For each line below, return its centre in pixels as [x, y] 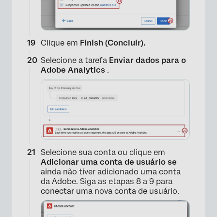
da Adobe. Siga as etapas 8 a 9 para [107, 182]
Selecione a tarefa [75, 61]
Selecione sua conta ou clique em [103, 153]
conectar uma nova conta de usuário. [110, 191]
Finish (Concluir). [113, 43]
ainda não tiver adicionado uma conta [111, 172]
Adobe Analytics [74, 70]
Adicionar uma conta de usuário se [109, 162]
